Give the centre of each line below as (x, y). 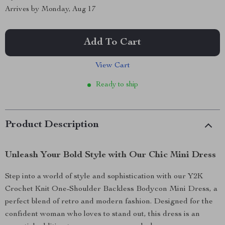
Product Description (52, 125)
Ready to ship (117, 85)
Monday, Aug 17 (69, 9)
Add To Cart (113, 43)
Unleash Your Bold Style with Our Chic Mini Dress (110, 155)
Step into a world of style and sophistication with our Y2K (104, 177)
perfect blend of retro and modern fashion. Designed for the (109, 202)
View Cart (113, 66)
